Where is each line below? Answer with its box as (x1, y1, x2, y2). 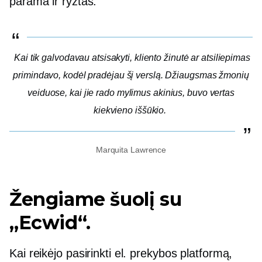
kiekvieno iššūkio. (93, 105, 167, 115)
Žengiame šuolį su (9, 188, 182, 211)
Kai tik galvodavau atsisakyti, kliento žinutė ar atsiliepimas (14, 53, 250, 63)
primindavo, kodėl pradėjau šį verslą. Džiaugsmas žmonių (13, 70, 249, 80)
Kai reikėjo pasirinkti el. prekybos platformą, (9, 247, 233, 260)
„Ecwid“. (9, 211, 91, 234)
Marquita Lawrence (95, 145, 167, 154)
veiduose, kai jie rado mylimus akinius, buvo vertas (27, 88, 235, 98)
